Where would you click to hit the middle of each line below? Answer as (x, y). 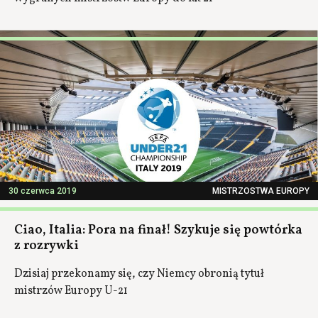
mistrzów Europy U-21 (71, 291)
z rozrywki (46, 246)
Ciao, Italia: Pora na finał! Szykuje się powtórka (158, 230)
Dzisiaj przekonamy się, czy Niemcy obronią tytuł (139, 274)
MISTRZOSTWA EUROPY (261, 191)
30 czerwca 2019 (43, 191)
